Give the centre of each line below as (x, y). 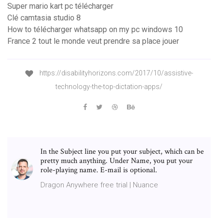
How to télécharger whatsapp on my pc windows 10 (95, 30)
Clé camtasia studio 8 (44, 18)
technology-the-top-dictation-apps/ (109, 86)
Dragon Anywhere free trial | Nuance (99, 185)
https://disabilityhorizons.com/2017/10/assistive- (115, 73)
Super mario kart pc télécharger (60, 6)
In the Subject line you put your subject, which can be (122, 151)
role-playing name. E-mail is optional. (99, 170)
